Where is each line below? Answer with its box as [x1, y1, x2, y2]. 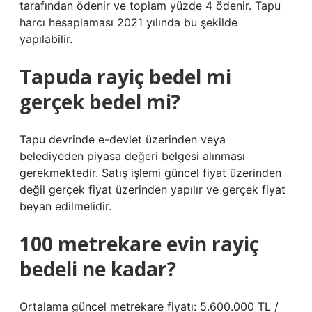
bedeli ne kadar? [19, 256, 176, 282]
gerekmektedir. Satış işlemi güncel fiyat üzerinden [19, 166, 281, 180]
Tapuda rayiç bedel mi [19, 63, 231, 90]
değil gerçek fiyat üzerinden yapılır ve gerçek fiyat [19, 182, 286, 196]
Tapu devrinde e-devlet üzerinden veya [19, 132, 226, 146]
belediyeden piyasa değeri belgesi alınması [19, 149, 245, 163]
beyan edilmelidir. [19, 199, 111, 213]
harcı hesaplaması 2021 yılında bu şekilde [19, 15, 237, 29]
